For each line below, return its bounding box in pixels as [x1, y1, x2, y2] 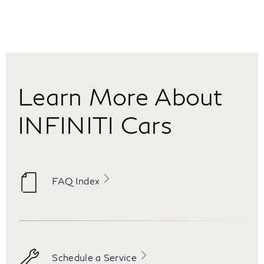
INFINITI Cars [18, 110, 172, 138]
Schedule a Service [52, 251, 137, 263]
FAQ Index [52, 174, 100, 186]
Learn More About [18, 82, 223, 110]
